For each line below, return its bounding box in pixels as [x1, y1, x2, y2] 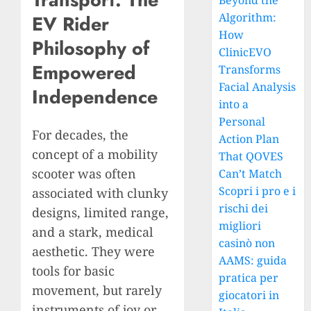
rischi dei [219, 201, 269, 216]
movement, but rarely [32, 281, 162, 299]
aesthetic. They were [32, 242, 155, 260]
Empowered [32, 59, 136, 87]
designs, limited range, [32, 203, 169, 221]
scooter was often [32, 165, 136, 182]
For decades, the [32, 126, 128, 143]
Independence [32, 83, 158, 111]
